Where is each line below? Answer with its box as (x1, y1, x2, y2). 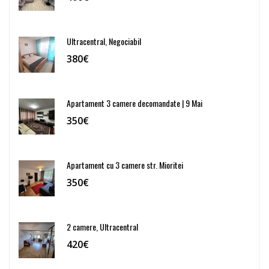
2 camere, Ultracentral (67, 220, 138, 233)
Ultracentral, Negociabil (67, 34, 141, 47)
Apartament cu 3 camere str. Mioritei (67, 158, 183, 171)
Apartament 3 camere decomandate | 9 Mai (67, 96, 202, 109)
